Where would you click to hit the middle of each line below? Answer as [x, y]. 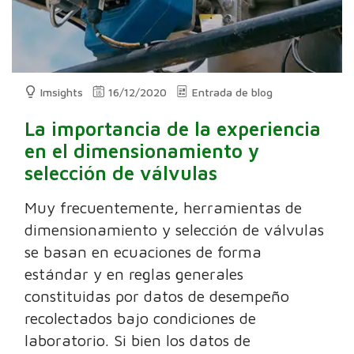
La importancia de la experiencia [173, 129]
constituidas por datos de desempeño [157, 296]
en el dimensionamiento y [142, 151]
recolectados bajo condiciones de [141, 318]
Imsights [62, 92]
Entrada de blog [233, 92]
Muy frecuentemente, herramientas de [164, 208]
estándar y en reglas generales [134, 274]
